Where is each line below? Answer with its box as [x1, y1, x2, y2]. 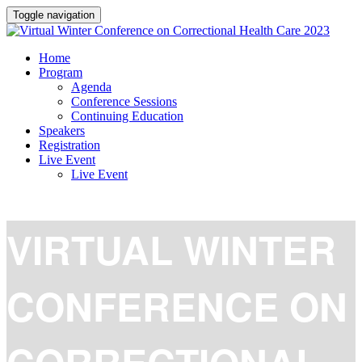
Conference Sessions [71, 95, 177, 108]
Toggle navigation [13, 9, 95, 21]
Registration [39, 138, 100, 152]
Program [39, 65, 82, 79]
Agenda [71, 80, 112, 94]
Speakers [39, 124, 85, 137]
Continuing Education [71, 109, 183, 123]
